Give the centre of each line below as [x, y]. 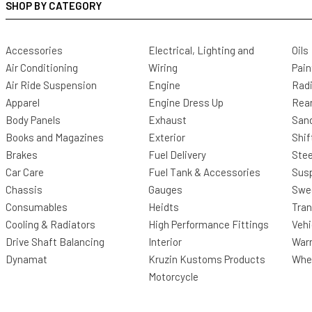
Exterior [167, 138]
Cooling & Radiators [50, 225]
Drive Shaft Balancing [55, 242]
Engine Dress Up [186, 103]
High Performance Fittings [209, 225]
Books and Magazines [55, 138]
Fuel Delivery [178, 155]
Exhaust [168, 120]
